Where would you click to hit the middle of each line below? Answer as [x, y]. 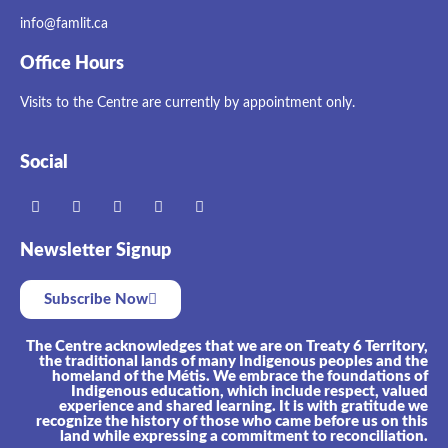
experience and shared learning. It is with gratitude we [243, 406]
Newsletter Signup [95, 250]
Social [44, 162]
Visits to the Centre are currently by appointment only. [187, 102]
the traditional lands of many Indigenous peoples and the [233, 361]
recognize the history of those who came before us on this [232, 421]
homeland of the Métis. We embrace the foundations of [240, 376]
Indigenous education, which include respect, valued [249, 391]
